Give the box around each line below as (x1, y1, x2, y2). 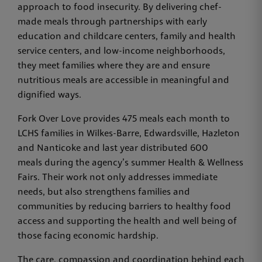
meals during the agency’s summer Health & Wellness (18, 158, 243, 168)
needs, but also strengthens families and (18, 187, 190, 197)
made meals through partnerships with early (18, 17, 207, 27)
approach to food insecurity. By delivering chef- (18, 2, 222, 12)
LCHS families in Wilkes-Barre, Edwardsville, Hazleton (18, 129, 240, 139)
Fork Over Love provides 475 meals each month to (18, 114, 230, 124)
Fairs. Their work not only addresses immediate (18, 173, 218, 182)
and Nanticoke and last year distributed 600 (18, 143, 208, 153)
